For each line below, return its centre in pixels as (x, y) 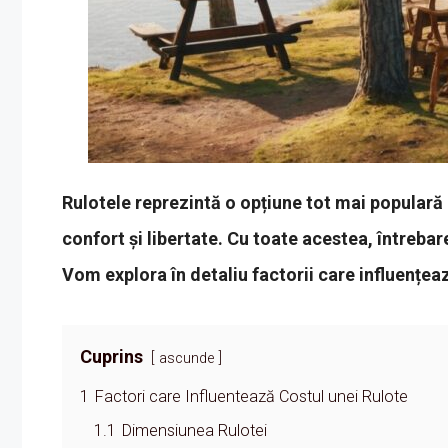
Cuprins (111, 356)
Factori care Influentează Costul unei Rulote (251, 396)
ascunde (186, 358)
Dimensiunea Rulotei (194, 430)
